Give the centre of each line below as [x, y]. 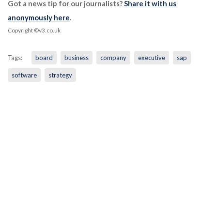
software [24, 75]
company [113, 58]
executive [151, 58]
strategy [60, 75]
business [76, 58]
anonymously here [39, 18]
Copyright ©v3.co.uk [34, 31]
